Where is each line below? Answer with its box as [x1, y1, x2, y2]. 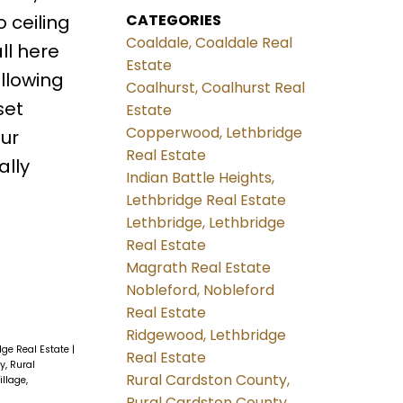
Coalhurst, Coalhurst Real [126, 77, 306, 99]
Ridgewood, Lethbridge [126, 325, 287, 346]
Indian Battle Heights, [126, 167, 275, 189]
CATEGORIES [126, 10, 222, 31]
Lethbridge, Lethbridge [126, 212, 286, 234]
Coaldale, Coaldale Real [126, 32, 293, 54]
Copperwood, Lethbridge [126, 122, 303, 144]
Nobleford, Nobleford [126, 280, 275, 301]
